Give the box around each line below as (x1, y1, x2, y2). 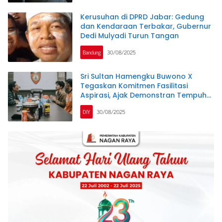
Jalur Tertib (80, 100, 122, 110)
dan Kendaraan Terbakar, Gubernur (80, 21, 211, 32)
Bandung (83, 48, 101, 57)
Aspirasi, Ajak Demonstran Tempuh (80, 90, 207, 101)
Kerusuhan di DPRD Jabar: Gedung (80, 12, 204, 22)
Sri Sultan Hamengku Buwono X (80, 71, 192, 82)
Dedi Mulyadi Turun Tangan (80, 31, 179, 41)
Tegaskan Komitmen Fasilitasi (80, 81, 188, 91)
